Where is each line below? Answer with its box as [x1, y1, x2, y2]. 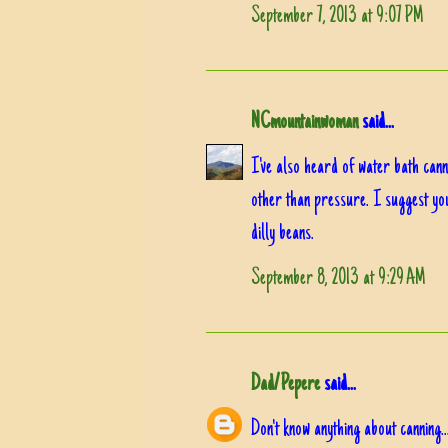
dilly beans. [251, 221, 314, 246]
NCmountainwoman [251, 110, 358, 135]
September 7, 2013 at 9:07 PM [251, 4, 424, 29]
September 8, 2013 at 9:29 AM [251, 266, 426, 291]
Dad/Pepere [251, 372, 320, 397]
